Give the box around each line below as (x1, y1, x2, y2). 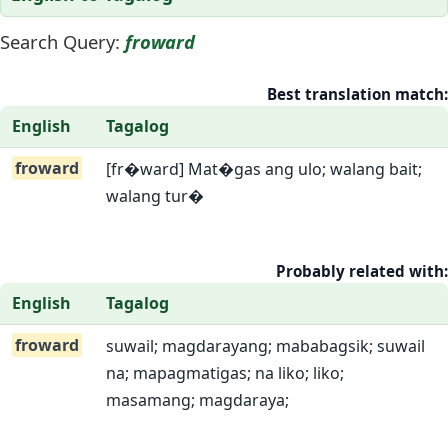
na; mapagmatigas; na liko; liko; (106, 362, 344, 384)
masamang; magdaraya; (106, 389, 289, 411)
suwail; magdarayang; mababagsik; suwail (106, 335, 425, 357)
